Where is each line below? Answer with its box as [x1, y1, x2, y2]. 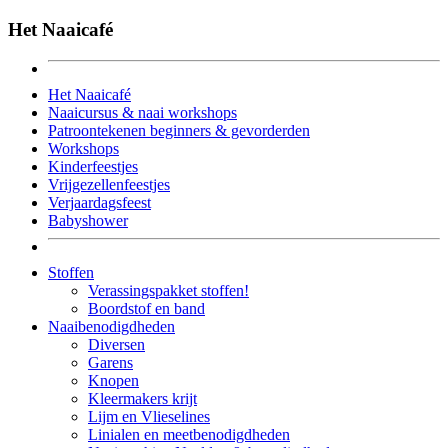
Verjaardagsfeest [48, 193, 151, 211]
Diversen [88, 335, 145, 353]
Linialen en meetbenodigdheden [88, 425, 290, 443]
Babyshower [48, 211, 128, 229]
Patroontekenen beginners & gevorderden [48, 121, 310, 139]
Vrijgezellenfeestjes [48, 175, 170, 193]
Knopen [88, 371, 139, 389]
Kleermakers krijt [88, 389, 197, 407]
